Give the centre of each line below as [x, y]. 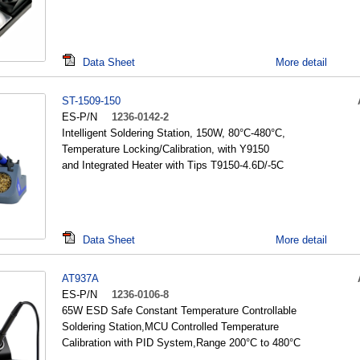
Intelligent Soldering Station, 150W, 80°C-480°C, [174, 133]
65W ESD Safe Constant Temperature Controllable [179, 311]
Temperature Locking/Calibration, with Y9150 [166, 149]
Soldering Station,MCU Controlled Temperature [170, 327]
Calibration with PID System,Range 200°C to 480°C [181, 343]
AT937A [80, 278]
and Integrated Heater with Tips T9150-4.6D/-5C [173, 165]
